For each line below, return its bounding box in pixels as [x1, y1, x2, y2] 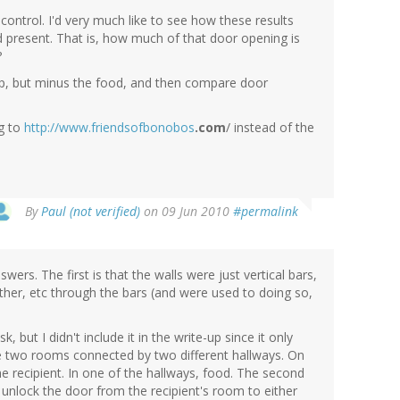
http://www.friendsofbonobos [24, 119, 195, 137]
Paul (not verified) [41, 203, 140, 221]
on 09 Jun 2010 [140, 203, 233, 221]
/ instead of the [226, 119, 314, 137]
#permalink [233, 203, 298, 221]
